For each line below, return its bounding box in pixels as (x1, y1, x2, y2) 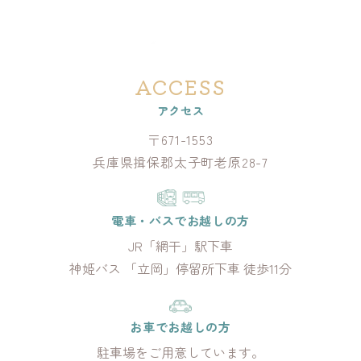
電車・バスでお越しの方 (110, 211, 251, 229)
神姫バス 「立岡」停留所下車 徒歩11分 (69, 258, 292, 278)
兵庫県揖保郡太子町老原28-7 (92, 151, 268, 172)
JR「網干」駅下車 (128, 235, 233, 255)
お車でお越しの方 (130, 317, 231, 335)
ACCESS (135, 72, 226, 101)
